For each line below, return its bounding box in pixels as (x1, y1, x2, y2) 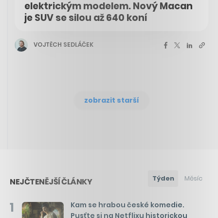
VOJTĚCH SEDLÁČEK (34, 40, 93, 49)
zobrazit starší (84, 95, 139, 105)
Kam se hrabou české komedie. (71, 200, 184, 210)
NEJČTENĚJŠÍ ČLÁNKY (10, 176, 92, 187)
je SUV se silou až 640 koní (24, 11, 147, 24)
